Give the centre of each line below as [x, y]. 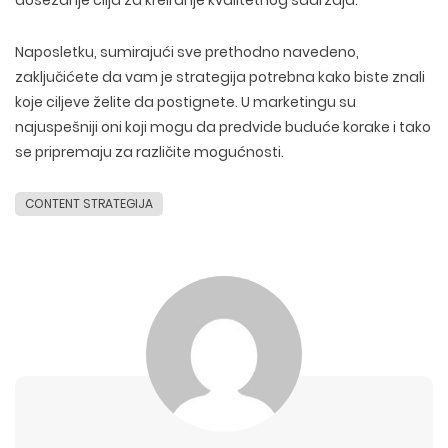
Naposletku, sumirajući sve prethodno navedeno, [187, 52]
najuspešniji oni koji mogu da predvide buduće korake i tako [223, 127]
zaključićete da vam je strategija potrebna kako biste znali [220, 77]
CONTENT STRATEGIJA [89, 203]
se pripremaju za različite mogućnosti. [149, 152]
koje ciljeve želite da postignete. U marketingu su [185, 102]
